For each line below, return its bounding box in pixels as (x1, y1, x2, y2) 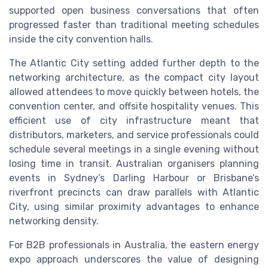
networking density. (9, 215, 99, 227)
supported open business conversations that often (9, 4, 259, 16)
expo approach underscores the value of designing (9, 253, 259, 265)
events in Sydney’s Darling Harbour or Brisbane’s (9, 172, 259, 184)
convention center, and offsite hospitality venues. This (9, 100, 259, 112)
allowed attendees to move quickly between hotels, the (9, 86, 259, 98)
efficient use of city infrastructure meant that (9, 114, 259, 126)
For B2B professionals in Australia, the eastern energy (9, 239, 259, 251)
